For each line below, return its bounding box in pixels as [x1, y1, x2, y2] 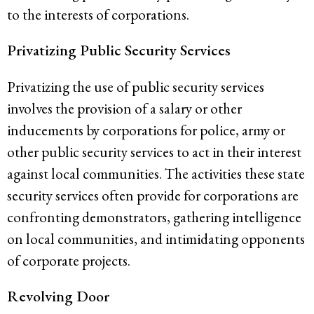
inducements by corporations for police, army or [7, 120, 285, 139]
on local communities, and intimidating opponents [7, 228, 305, 248]
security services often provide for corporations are [7, 185, 299, 205]
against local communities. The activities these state [7, 163, 305, 183]
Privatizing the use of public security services [7, 76, 264, 96]
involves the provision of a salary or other [7, 98, 242, 118]
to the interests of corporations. [7, 4, 189, 24]
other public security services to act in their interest [7, 142, 301, 161]
